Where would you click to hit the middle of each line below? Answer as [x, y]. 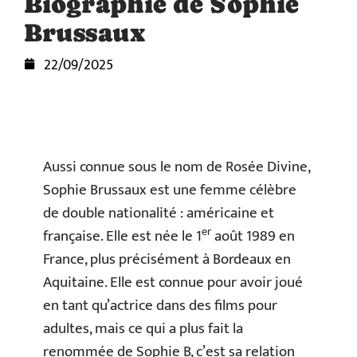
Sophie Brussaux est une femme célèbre [170, 190]
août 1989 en [253, 236]
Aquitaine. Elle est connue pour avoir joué [173, 282]
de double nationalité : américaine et [159, 213]
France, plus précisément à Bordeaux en [167, 259]
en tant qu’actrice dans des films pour [160, 306]
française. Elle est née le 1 [122, 236]
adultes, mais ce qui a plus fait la [143, 329]
